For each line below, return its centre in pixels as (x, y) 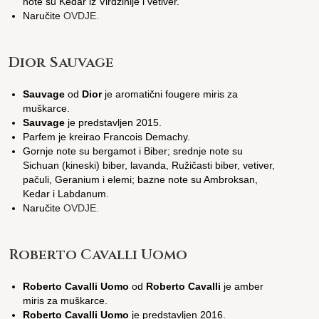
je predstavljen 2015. (114, 122)
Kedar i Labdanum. (66, 193)
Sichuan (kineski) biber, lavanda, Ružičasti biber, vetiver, (149, 165)
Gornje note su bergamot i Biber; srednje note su (133, 151)
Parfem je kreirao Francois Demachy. (107, 136)
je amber (242, 286)
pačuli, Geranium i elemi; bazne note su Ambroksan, (141, 179)
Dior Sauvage (62, 62)
